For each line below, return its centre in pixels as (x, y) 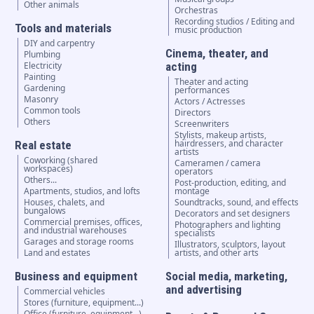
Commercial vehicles (64, 292)
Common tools (52, 111)
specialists (195, 233)
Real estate (43, 145)
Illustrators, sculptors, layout (230, 245)
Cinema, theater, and (217, 54)
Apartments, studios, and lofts (82, 191)
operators (194, 172)
